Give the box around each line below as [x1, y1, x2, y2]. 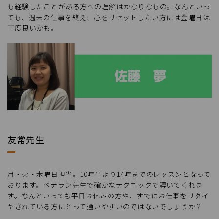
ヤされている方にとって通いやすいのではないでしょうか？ [7, 201, 203, 212]
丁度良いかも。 [7, 23, 58, 33]
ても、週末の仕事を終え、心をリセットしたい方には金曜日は [7, 12, 210, 22]
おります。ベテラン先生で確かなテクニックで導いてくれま [7, 180, 203, 190]
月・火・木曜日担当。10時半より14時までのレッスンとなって [7, 169, 211, 179]
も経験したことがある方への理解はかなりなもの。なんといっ [7, 1, 211, 12]
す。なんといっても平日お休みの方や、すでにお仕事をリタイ [7, 191, 209, 201]
